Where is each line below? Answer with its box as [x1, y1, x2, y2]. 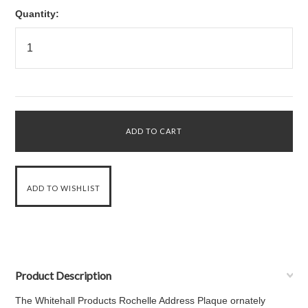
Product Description [15, 269, 112, 282]
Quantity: [15, 8, 60, 19]
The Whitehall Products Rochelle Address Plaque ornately [15, 295, 266, 306]
